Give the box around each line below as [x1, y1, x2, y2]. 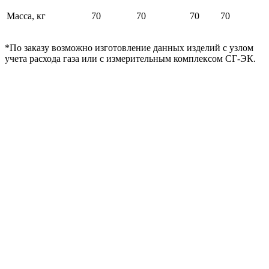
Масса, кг [7, 10, 46, 21]
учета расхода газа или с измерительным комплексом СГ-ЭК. [5, 53, 256, 64]
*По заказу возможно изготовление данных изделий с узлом [5, 42, 253, 53]
